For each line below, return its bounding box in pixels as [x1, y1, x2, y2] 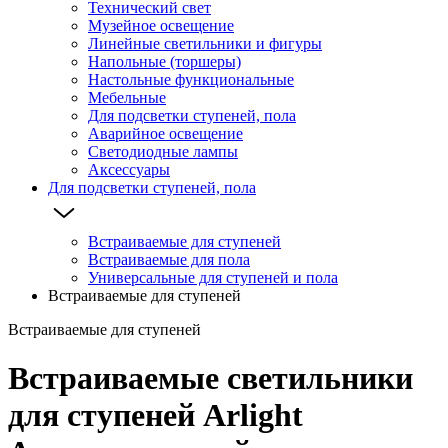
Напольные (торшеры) [88, 52, 241, 70]
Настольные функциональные [88, 70, 294, 88]
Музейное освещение [88, 16, 234, 34]
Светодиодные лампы [88, 142, 238, 160]
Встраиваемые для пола [88, 250, 250, 268]
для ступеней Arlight [8, 397, 303, 434]
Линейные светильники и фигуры [88, 34, 322, 52]
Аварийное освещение [88, 124, 243, 142]
